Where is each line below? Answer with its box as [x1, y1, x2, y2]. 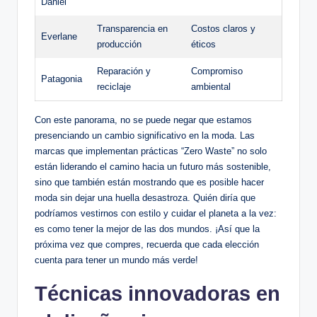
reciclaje [97, 81, 131, 93]
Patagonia [41, 74, 82, 85]
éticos [191, 39, 216, 50]
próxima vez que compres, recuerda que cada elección [35, 239, 259, 250]
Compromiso [191, 66, 243, 77]
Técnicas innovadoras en [35, 282, 280, 306]
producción [97, 39, 142, 50]
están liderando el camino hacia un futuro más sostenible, [35, 161, 271, 173]
